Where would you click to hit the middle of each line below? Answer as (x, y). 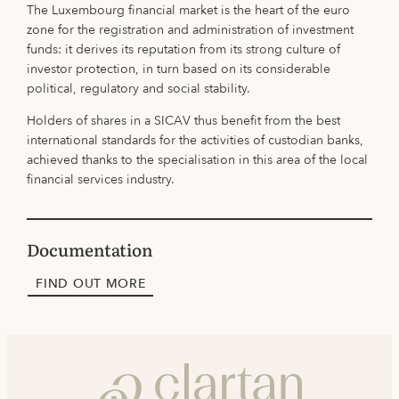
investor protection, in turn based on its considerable (179, 69)
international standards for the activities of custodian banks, (195, 140)
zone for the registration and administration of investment (191, 29)
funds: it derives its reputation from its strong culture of (184, 49)
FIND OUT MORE (91, 283)
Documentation (90, 250)
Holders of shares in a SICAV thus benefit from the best (184, 120)
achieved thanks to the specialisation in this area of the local (198, 159)
